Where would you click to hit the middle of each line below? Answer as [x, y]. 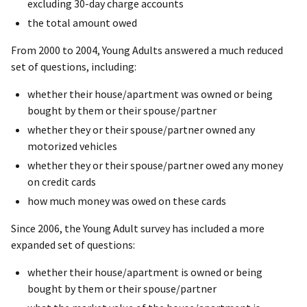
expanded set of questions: [73, 245]
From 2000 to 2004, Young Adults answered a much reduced [147, 50]
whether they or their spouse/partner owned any [141, 130]
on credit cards [62, 182]
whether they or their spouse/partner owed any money [155, 165]
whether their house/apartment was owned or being [150, 94]
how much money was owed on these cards [127, 201]
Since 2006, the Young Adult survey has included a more [138, 229]
